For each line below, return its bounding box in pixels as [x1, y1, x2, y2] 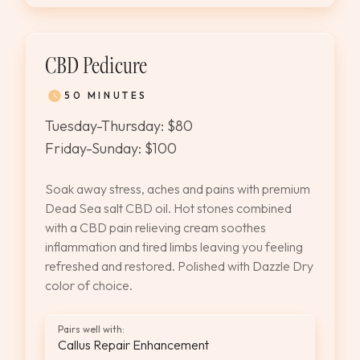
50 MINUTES [64, 89, 148, 101]
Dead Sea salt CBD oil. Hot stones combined [45, 200, 292, 216]
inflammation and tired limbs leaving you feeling [45, 239, 303, 255]
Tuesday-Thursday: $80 [45, 117, 193, 135]
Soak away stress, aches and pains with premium [45, 181, 310, 197]
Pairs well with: [58, 323, 125, 335]
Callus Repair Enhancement [58, 337, 209, 353]
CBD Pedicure [45, 49, 147, 80]
